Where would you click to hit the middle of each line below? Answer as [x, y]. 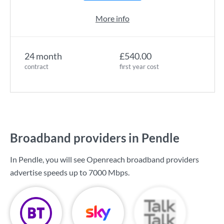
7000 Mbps [108, 172]
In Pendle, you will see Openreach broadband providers [104, 159]
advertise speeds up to [49, 172]
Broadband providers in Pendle [95, 138]
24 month [43, 56]
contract [36, 66]
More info [112, 18]
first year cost [139, 66]
